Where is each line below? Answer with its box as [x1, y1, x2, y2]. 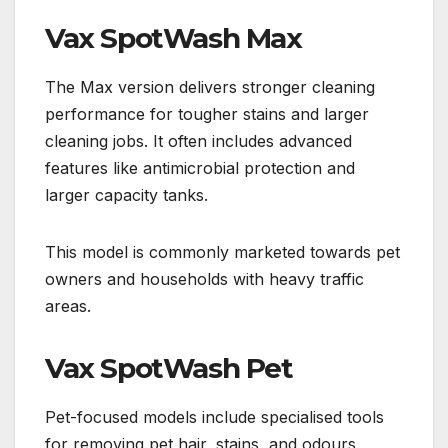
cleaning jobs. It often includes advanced [45, 131, 352, 152]
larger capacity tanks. [45, 185, 208, 206]
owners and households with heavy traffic [45, 269, 364, 290]
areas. [45, 296, 91, 317]
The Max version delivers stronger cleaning [45, 77, 375, 98]
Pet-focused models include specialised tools [45, 407, 384, 428]
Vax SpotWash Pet [45, 351, 293, 386]
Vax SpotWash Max [45, 21, 302, 56]
